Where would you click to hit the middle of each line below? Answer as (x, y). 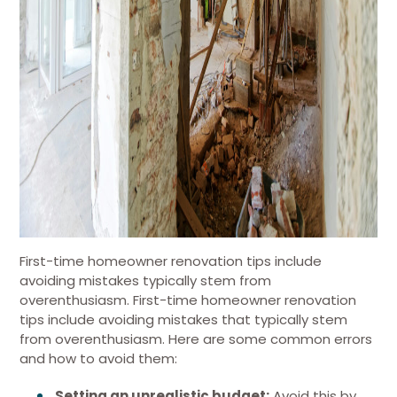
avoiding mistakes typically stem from (145, 280)
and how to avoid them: (98, 358)
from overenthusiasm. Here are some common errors (196, 339)
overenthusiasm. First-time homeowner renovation (188, 300)
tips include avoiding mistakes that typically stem (183, 319)
